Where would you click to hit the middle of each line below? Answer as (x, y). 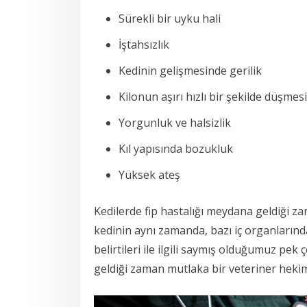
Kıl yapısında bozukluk (176, 148)
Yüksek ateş (149, 174)
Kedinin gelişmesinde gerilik (190, 70)
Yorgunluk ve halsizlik (175, 122)
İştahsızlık (144, 44)
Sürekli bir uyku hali (170, 18)
